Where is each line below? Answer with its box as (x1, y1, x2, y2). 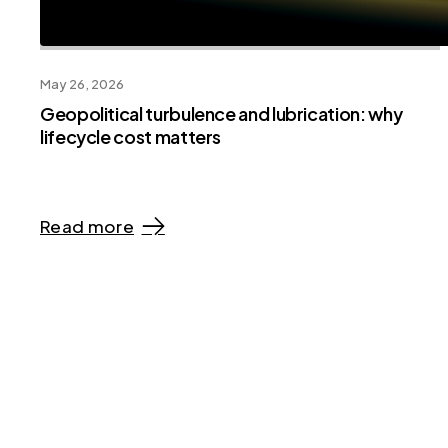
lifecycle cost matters (40, 124, 224, 148)
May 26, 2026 (40, 76, 124, 92)
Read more (40, 214, 135, 237)
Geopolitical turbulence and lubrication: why (40, 101, 403, 125)
